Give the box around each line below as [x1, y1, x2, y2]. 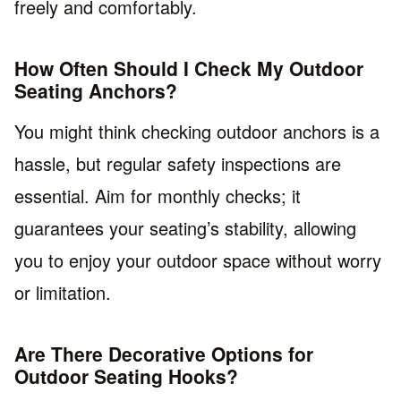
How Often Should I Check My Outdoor [14, 55, 363, 82]
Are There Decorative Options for [14, 339, 313, 367]
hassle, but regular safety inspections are [14, 149, 341, 176]
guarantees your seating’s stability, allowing [14, 214, 356, 241]
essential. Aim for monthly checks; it [14, 182, 301, 209]
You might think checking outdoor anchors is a [14, 117, 380, 144]
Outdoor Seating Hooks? [14, 362, 238, 389]
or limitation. [14, 278, 111, 305]
